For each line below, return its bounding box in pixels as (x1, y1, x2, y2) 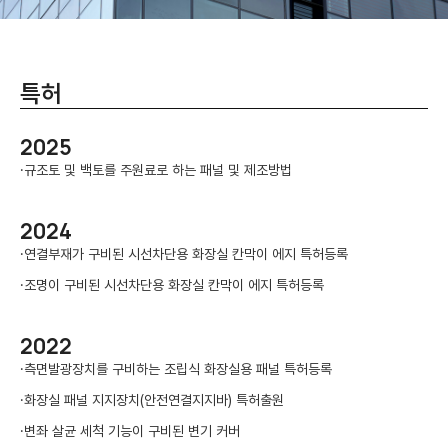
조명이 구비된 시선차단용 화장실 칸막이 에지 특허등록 (24, 277, 324, 293)
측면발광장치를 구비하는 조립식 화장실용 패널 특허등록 (24, 361, 332, 377)
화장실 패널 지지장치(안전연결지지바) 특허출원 (24, 392, 284, 408)
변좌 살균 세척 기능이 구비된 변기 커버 (24, 423, 240, 439)
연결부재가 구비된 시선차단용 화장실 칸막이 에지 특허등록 (24, 246, 348, 262)
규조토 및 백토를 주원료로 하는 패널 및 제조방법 (24, 162, 292, 178)
